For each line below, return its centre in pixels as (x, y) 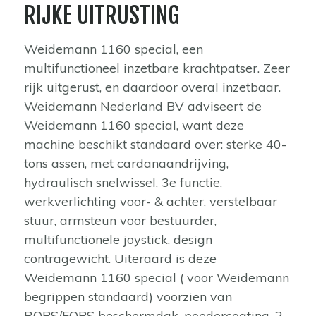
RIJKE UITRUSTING (102, 16)
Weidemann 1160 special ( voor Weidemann (157, 278)
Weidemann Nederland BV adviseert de (143, 106)
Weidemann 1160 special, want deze (134, 125)
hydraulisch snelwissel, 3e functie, (123, 182)
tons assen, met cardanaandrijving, (127, 163)
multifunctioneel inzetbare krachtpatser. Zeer (157, 68)
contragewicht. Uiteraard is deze (121, 259)
